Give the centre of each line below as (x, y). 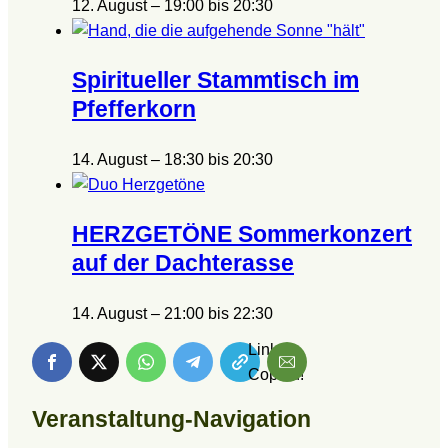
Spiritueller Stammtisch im (215, 80)
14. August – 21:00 (138, 314)
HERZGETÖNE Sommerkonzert (242, 234)
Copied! (276, 375)
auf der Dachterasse (183, 263)
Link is (271, 350)
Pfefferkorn (134, 109)
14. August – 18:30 (138, 160)
